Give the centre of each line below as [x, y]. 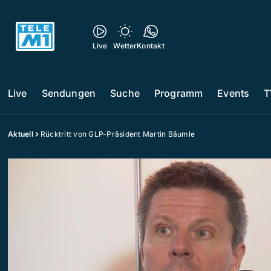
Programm [178, 93]
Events [233, 93]
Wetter [125, 46]
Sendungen [69, 93]
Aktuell [21, 134]
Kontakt [151, 46]
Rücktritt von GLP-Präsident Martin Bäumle [117, 134]
